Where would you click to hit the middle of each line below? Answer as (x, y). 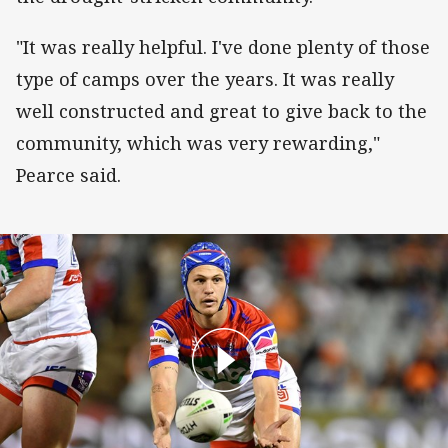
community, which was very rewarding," (198, 142)
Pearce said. (68, 174)
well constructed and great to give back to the (221, 110)
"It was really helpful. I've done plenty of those (223, 46)
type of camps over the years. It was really (205, 78)
